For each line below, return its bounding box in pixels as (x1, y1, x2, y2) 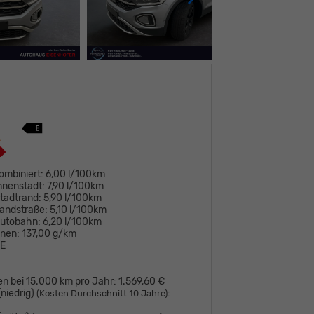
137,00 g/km (22, 227, 77, 240)
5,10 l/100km (50, 203, 107, 216)
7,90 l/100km (47, 179, 104, 192)
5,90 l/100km (43, 191, 102, 204)
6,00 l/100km (46, 168, 106, 180)
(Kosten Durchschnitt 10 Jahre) (36, 287, 168, 299)
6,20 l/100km (43, 215, 102, 228)
